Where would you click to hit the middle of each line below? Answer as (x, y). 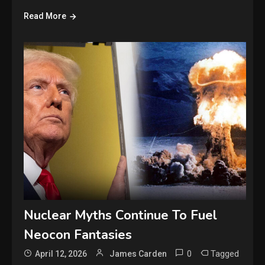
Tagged (225, 254)
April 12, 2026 (61, 254)
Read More (45, 16)
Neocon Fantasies (78, 235)
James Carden (138, 254)
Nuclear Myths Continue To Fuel (121, 216)
